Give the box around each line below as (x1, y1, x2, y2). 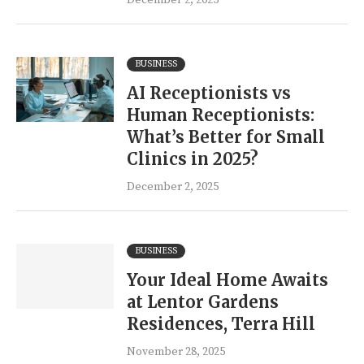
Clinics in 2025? (127, 149, 258, 169)
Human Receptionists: (127, 105, 314, 125)
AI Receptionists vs (127, 83, 291, 103)
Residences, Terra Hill (127, 314, 315, 334)
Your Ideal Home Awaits (127, 270, 328, 290)
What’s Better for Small (127, 127, 325, 147)
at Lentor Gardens (127, 292, 279, 312)
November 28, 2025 (127, 344, 225, 359)
